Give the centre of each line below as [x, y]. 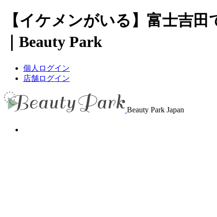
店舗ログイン [46, 78]
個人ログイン [46, 68]
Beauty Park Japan [155, 109]
